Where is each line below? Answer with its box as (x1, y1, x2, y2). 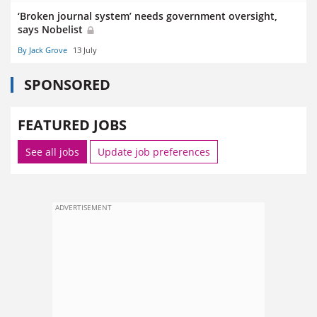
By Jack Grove (18, 44, 67, 55)
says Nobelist (18, 23, 86, 37)
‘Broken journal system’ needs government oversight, (18, 9, 277, 23)
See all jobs (25, 144, 79, 158)
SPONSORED (24, 74, 110, 94)
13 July (73, 44, 97, 55)
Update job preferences (98, 144, 210, 158)
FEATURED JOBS (18, 115, 127, 134)
